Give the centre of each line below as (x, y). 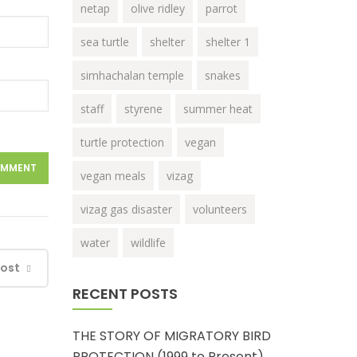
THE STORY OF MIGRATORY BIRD (172, 336)
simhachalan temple (132, 75)
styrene (143, 109)
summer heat (218, 109)
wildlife (148, 243)
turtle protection (122, 142)
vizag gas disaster (126, 209)
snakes (223, 75)
